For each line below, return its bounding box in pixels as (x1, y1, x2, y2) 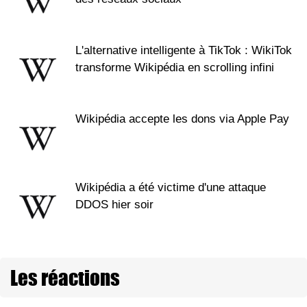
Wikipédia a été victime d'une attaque (75, 180, 266, 194)
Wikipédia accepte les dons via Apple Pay (75, 112, 289, 125)
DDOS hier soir (75, 197, 153, 211)
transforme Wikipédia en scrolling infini (75, 60, 274, 74)
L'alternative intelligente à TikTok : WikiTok (75, 43, 292, 57)
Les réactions (10, 262, 120, 293)
